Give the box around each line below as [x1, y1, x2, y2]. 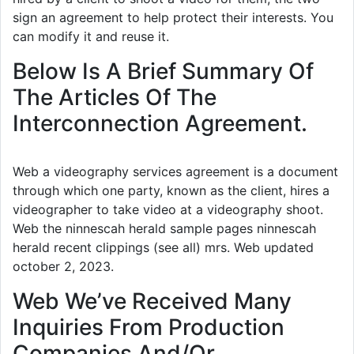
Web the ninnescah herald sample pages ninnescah [13, 220, 316, 237]
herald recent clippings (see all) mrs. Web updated [13, 239, 314, 256]
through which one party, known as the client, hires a [13, 183, 330, 199]
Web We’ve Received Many [13, 288, 292, 315]
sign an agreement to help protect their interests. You [13, 9, 333, 26]
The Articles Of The [13, 84, 217, 111]
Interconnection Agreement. [13, 110, 307, 137]
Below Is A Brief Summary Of [13, 58, 314, 85]
